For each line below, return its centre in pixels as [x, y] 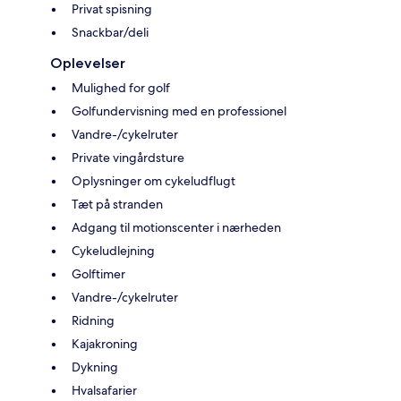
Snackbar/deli [110, 33]
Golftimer [98, 274]
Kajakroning [105, 344]
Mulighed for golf [121, 88]
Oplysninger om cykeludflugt [154, 181]
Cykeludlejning [113, 251]
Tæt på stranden [117, 205]
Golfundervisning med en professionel [179, 111]
